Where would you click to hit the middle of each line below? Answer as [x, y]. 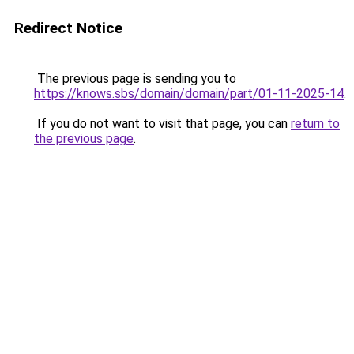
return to [315, 124]
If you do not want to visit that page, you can [162, 124]
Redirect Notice [68, 28]
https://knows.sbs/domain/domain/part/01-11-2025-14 [189, 94]
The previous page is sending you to [135, 79]
